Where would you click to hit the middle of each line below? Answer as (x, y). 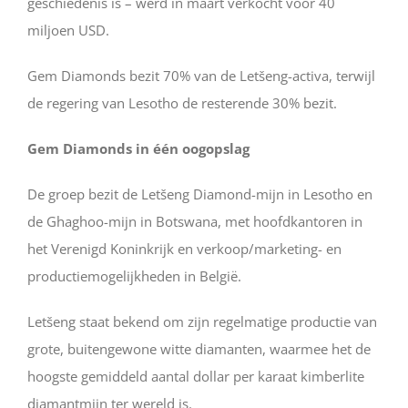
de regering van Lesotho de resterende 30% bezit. (182, 102)
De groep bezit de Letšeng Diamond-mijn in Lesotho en (200, 194)
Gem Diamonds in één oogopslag (138, 148)
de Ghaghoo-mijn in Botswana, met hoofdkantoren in (195, 221)
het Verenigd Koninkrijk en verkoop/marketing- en (184, 248)
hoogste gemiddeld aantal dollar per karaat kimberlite (196, 376)
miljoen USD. (68, 30)
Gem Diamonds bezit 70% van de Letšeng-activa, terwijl (201, 75)
